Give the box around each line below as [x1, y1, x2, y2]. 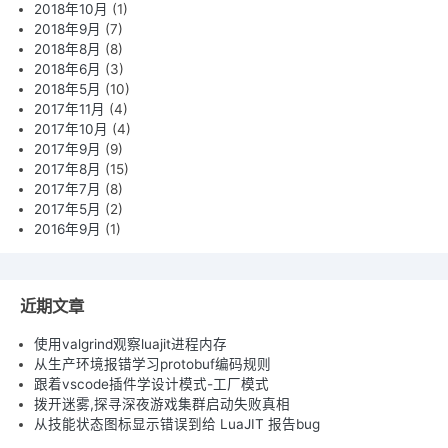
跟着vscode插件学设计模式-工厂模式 [33, 376, 269, 393]
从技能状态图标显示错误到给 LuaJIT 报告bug [33, 416, 320, 433]
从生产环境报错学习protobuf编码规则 [33, 356, 271, 373]
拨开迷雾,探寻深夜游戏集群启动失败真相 [33, 396, 290, 413]
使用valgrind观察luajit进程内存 [33, 336, 227, 353]
